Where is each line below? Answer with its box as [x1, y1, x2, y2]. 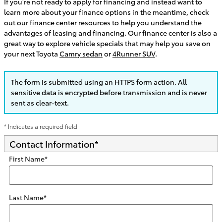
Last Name [9, 192, 44, 202]
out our [4, 17, 30, 27]
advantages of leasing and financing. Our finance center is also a [4, 27, 217, 38]
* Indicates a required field [4, 122, 77, 130]
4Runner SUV [112, 48, 155, 58]
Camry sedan [59, 48, 103, 58]
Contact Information [9, 137, 95, 150]
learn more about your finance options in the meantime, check [4, 6, 209, 17]
